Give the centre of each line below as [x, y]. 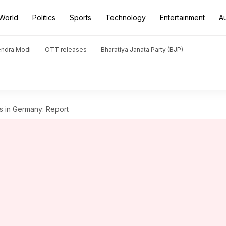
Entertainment [182, 17]
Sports [80, 17]
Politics [44, 17]
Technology [126, 17]
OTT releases [66, 50]
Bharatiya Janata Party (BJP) [142, 50]
